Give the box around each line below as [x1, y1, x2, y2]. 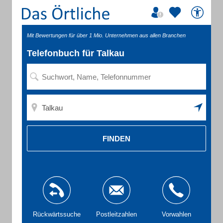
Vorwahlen [161, 211, 191, 218]
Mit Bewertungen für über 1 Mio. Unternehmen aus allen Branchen [27, 32, 186, 38]
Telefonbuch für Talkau [27, 48, 124, 58]
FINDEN [103, 134, 130, 143]
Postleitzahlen [96, 211, 137, 218]
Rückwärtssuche [33, 211, 81, 218]
